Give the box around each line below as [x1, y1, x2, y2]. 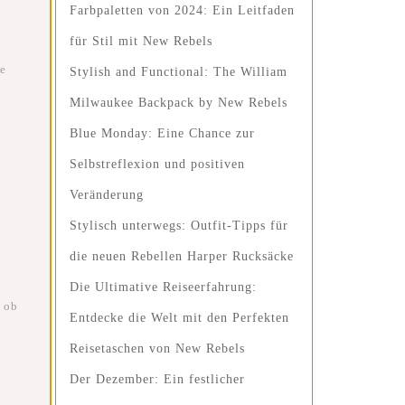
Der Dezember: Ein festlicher [70, 372, 245, 386]
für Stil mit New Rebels [70, 34, 212, 48]
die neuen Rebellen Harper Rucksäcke [70, 250, 294, 263]
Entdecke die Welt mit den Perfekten [70, 311, 289, 325]
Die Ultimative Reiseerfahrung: [70, 280, 257, 294]
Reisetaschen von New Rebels [70, 342, 245, 355]
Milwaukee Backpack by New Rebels [70, 96, 287, 109]
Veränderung [70, 188, 144, 202]
